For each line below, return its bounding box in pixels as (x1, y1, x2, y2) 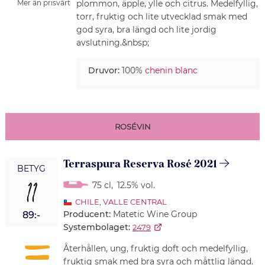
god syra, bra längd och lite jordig (76, 24, 216, 35)
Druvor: (88, 64, 119, 76)
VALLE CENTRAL (102, 196, 167, 206)
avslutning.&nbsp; (76, 37, 149, 48)
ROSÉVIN (114, 121, 151, 131)
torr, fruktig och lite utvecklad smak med (76, 11, 247, 22)
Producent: (63, 208, 113, 219)
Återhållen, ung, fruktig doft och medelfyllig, (63, 243, 248, 254)
